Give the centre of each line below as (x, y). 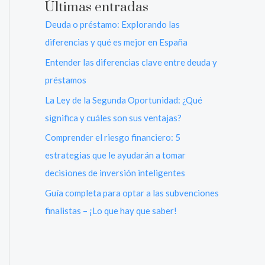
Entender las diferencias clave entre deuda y (131, 62)
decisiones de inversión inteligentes (115, 173)
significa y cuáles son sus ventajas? (113, 117)
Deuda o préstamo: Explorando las (112, 24)
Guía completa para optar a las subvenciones (132, 193)
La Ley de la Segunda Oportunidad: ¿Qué (124, 100)
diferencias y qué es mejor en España (116, 42)
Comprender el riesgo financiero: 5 (113, 138)
